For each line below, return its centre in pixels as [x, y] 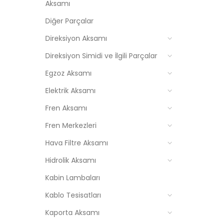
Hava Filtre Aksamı [77, 143]
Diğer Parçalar [69, 21]
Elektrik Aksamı [70, 91]
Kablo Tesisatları [73, 195]
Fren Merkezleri [71, 125]
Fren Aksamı [66, 108]
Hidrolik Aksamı [71, 160]
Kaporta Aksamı [72, 213]
